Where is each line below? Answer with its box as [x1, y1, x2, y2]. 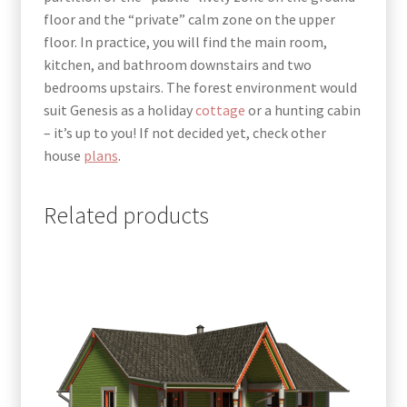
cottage [194, 100, 245, 119]
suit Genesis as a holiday [43, 100, 195, 119]
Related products [43, 201, 209, 231]
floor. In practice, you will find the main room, [43, 32, 327, 51]
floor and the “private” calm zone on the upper [43, 9, 335, 28]
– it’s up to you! [43, 123, 136, 142]
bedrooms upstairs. [43, 77, 166, 96]
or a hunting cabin [244, 100, 361, 119]
